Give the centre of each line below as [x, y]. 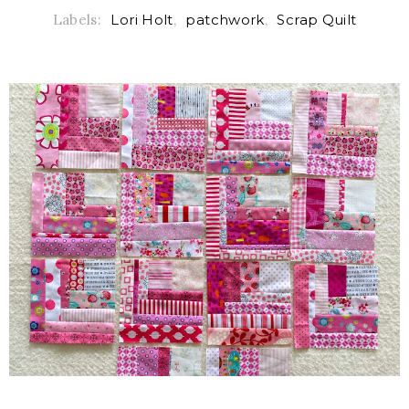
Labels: [79, 19]
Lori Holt [142, 19]
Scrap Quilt [317, 19]
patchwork [225, 19]
